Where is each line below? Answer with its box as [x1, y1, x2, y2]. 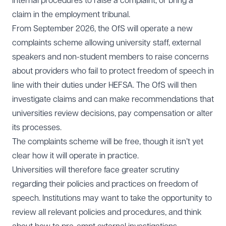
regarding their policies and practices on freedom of [12, 180, 198, 189]
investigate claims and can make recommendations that [12, 95, 214, 104]
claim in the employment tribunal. [12, 10, 130, 19]
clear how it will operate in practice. [12, 151, 141, 160]
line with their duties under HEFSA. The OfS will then [12, 81, 197, 90]
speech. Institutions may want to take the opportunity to [12, 194, 212, 203]
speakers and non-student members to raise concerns [12, 52, 209, 62]
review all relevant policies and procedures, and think [12, 208, 202, 217]
